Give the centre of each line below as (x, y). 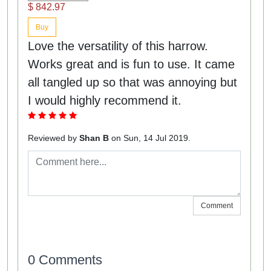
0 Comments (65, 260)
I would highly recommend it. (105, 100)
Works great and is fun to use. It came (131, 64)
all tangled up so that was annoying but (132, 82)
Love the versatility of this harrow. (118, 46)
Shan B (95, 138)
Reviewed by (54, 138)
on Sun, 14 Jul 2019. (151, 138)
